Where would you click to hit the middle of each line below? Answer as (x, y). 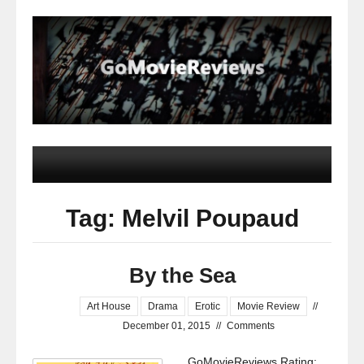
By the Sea (182, 276)
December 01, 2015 (166, 326)
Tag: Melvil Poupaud (182, 219)
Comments (250, 326)
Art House (108, 307)
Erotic (207, 307)
